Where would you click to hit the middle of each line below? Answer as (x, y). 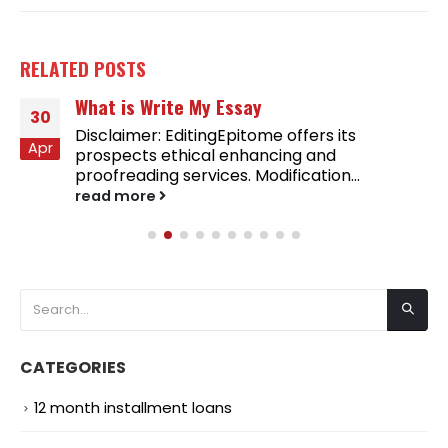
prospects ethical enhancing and (205, 156)
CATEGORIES (73, 368)
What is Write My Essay (168, 107)
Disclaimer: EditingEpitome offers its (215, 136)
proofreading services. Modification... (217, 176)
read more (117, 196)
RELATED (57, 69)
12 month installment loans (133, 408)
